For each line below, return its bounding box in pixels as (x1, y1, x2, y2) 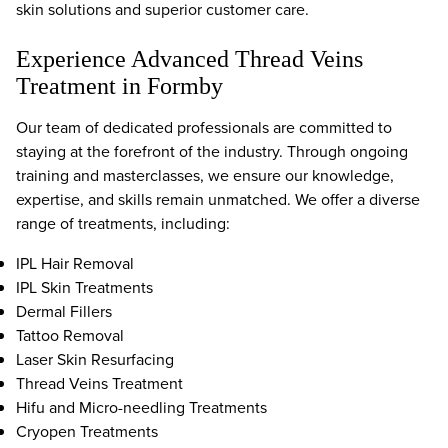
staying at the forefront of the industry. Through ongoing (16, 140, 408, 163)
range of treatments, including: (16, 212, 230, 235)
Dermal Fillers (16, 300, 112, 323)
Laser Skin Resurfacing (16, 348, 174, 371)
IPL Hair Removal (16, 252, 134, 275)
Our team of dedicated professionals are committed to (16, 116, 392, 139)
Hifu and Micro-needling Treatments (16, 396, 267, 419)
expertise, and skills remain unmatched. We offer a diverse (16, 188, 420, 211)
